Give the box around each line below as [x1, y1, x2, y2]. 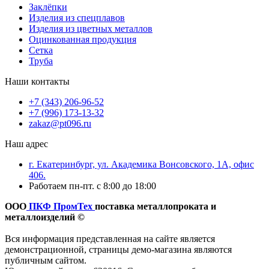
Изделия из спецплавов [29, 12, 125, 23]
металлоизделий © [5, 211, 85, 222]
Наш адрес [5, 138, 48, 149]
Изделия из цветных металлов [29, 23, 153, 34]
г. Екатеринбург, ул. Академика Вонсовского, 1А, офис [29, 159, 254, 169]
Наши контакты [5, 76, 70, 86]
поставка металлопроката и [95, 201, 216, 211]
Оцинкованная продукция [29, 34, 136, 44]
